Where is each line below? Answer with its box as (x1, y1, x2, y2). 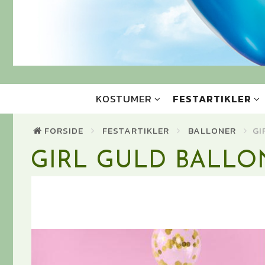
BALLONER (188, 124, 236, 138)
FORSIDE (44, 124, 83, 138)
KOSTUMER (95, 91, 152, 107)
